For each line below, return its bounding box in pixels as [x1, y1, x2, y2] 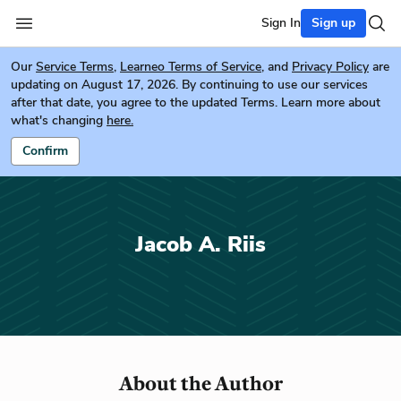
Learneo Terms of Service [120, 58, 261, 75]
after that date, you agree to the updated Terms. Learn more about [11, 94, 380, 111]
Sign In [261, 14, 301, 31]
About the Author [118, 371, 283, 396]
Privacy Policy [292, 58, 369, 75]
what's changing [11, 112, 103, 129]
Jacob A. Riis [135, 230, 266, 259]
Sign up [311, 14, 355, 31]
